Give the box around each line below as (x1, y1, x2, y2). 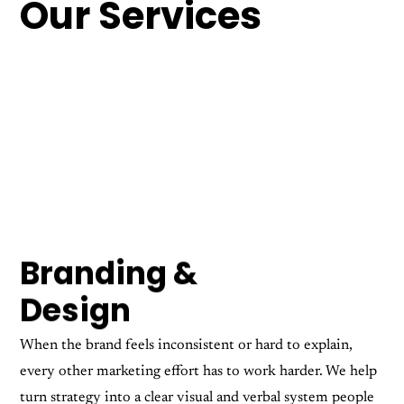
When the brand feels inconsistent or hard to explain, (20, 338, 353, 353)
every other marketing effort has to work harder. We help (20, 364, 378, 380)
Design (20, 289, 132, 333)
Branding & (20, 252, 198, 296)
